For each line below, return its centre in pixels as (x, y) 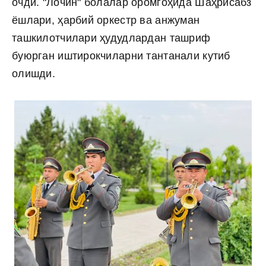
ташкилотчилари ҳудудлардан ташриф (111, 38)
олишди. (34, 74)
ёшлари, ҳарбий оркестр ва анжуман (106, 20)
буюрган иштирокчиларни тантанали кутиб (121, 56)
